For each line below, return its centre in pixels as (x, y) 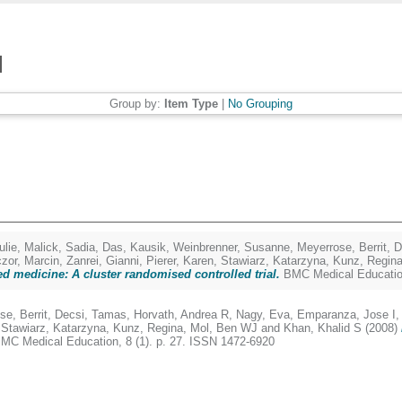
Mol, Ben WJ (224, 328)
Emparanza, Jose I (346, 315)
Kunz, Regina (148, 328)
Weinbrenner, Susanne (232, 247)
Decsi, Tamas (91, 315)
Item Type (191, 104)
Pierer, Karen (180, 261)
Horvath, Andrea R (181, 315)
